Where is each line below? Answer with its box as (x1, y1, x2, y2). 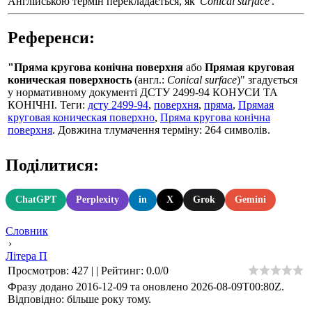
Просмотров (8, 264, 66, 276)
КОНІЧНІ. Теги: (8, 98, 88, 111)
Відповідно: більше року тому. (8, 292, 151, 305)
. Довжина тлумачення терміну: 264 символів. (52, 123, 270, 136)
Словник (6, 224, 48, 237)
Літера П (6, 249, 47, 262)
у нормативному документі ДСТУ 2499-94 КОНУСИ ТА (8, 86, 278, 98)
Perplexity (76, 194, 119, 205)
